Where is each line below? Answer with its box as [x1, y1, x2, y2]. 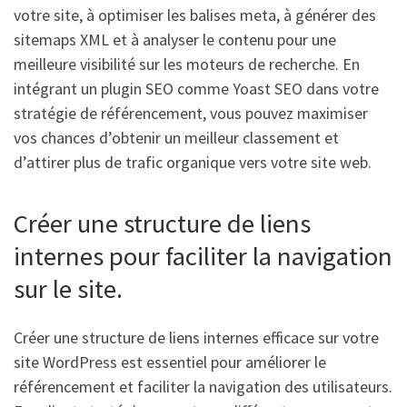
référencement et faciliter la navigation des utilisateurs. [14, 376, 392, 398]
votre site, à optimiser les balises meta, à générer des [14, 4, 376, 25]
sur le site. [14, 272, 123, 305]
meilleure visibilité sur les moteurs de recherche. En [14, 53, 360, 74]
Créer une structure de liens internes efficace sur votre [14, 327, 379, 349]
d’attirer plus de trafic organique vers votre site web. [14, 151, 372, 173]
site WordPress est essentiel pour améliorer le [14, 352, 326, 373]
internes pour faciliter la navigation [14, 239, 392, 273]
